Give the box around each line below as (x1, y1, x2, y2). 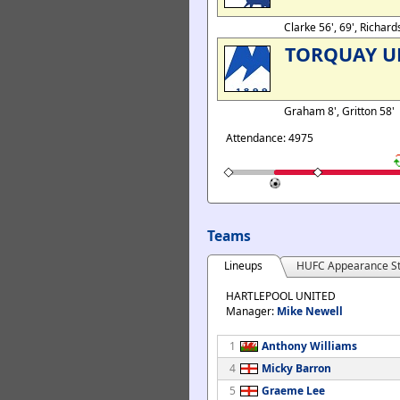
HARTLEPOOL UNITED (226, 288, 336, 304)
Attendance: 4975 (226, 130, 313, 146)
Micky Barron (262, 361, 331, 376)
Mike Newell (277, 304, 343, 319)
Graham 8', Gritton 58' (284, 104, 397, 119)
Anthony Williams (262, 338, 357, 354)
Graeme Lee (262, 383, 325, 398)
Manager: (226, 304, 277, 319)
